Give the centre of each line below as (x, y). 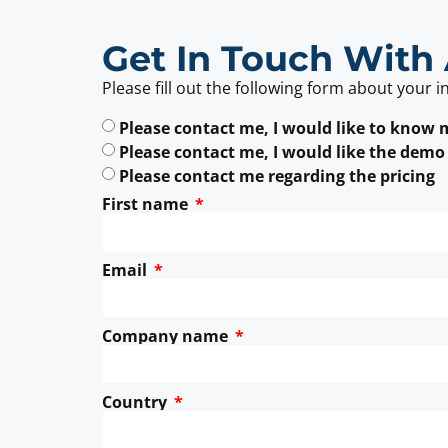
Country (136, 402)
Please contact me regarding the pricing (277, 175)
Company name (167, 336)
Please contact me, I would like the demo (282, 151)
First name (147, 204)
